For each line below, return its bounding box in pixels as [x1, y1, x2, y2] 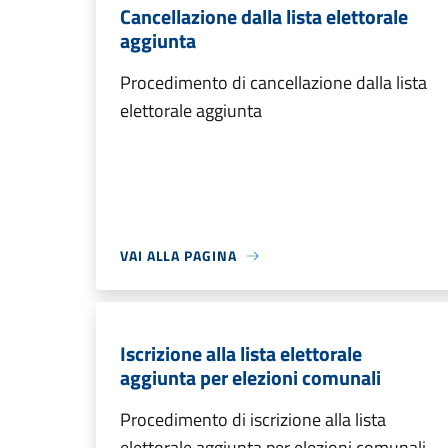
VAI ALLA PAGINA [120, 245, 237, 266]
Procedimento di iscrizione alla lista [120, 406, 386, 433]
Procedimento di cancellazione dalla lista [120, 69, 427, 96]
